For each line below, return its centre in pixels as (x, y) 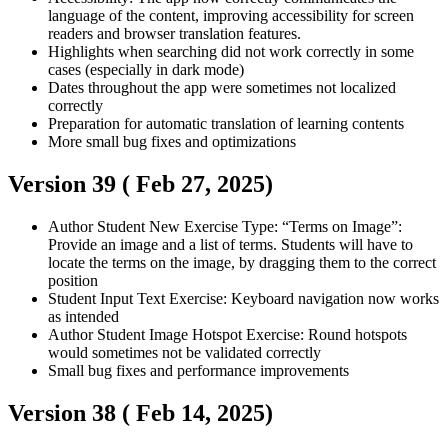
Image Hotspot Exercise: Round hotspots (278, 335)
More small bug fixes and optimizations (172, 142)
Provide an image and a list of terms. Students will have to (230, 245)
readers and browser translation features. (174, 34)
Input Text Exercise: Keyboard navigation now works (269, 299)
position (73, 281)
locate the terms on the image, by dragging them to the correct (242, 263)
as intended (83, 317)
